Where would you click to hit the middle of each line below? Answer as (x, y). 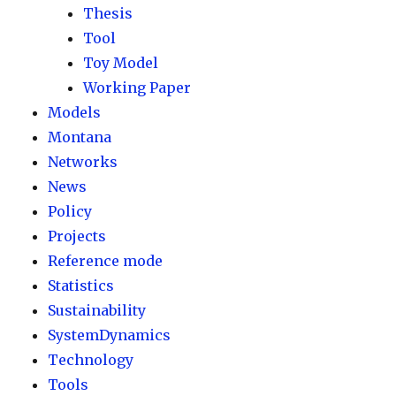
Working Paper (137, 88)
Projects (77, 236)
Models (75, 113)
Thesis (108, 14)
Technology (91, 360)
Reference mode (106, 261)
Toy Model (121, 63)
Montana (80, 137)
